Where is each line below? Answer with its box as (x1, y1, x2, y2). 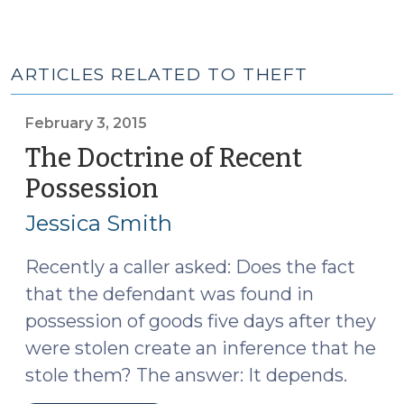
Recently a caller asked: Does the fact (25, 256, 355, 278)
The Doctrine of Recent (25, 142, 302, 174)
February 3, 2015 (25, 115, 147, 132)
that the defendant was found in (25, 283, 314, 305)
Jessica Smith (25, 210, 172, 236)
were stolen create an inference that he (25, 337, 376, 359)
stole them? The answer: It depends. (25, 364, 347, 386)
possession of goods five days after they (25, 310, 376, 332)
